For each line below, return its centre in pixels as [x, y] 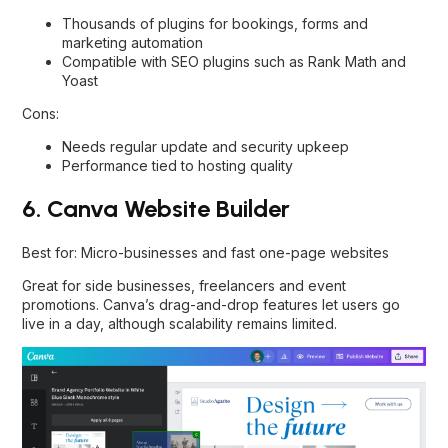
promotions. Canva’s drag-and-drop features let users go [211, 304]
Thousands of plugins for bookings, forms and [215, 23]
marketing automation [132, 42]
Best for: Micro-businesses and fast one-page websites [205, 252]
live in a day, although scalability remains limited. [179, 323]
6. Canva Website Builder [156, 208]
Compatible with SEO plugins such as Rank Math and [234, 61]
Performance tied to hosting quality [177, 165]
